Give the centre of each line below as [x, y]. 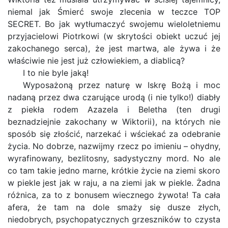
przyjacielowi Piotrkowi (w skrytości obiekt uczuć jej [114, 36]
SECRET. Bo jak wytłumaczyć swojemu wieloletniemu [114, 24]
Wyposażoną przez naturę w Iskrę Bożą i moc [122, 85]
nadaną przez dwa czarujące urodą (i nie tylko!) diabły [114, 97]
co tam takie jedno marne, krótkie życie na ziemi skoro [114, 170]
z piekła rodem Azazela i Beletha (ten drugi [114, 109]
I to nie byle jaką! [56, 73]
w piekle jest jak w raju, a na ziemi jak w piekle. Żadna [114, 183]
